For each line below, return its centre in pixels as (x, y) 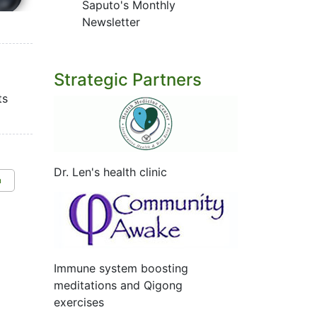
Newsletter (111, 22)
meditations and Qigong (118, 285)
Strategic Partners (128, 80)
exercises (79, 302)
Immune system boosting (121, 268)
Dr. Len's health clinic (110, 172)
